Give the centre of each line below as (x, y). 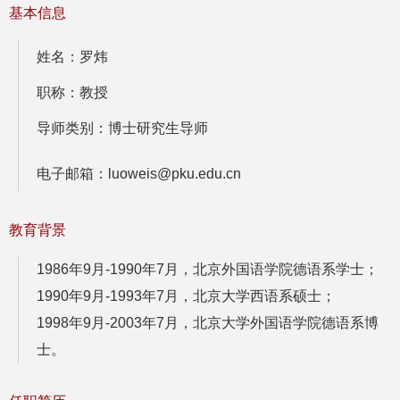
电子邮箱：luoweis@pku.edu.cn (139, 174)
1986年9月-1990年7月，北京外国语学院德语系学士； (208, 270)
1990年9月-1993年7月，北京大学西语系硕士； (186, 296)
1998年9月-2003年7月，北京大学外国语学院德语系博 (208, 323)
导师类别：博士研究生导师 (122, 129)
